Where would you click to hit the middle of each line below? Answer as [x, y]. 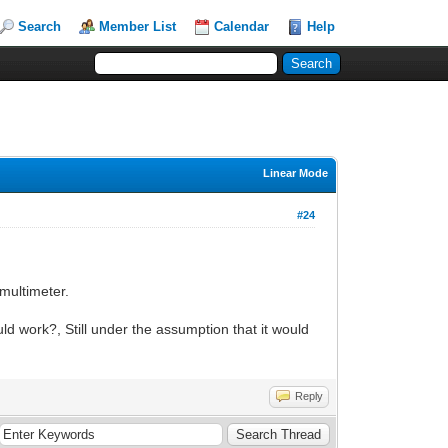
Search [40, 26]
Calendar [242, 26]
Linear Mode [296, 172]
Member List [138, 26]
